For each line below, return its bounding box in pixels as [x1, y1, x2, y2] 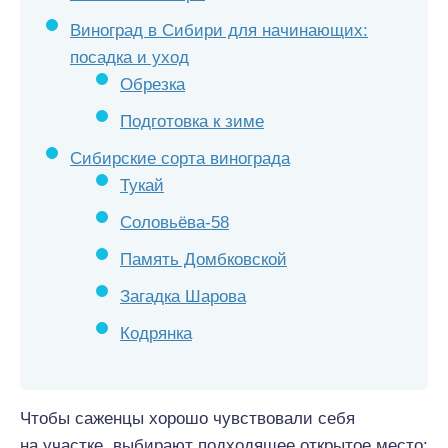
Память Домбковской [120, 250, 287, 269]
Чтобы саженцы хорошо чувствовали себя [20, 409, 355, 428]
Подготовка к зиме [120, 112, 264, 131]
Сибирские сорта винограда [70, 149, 290, 168]
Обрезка [120, 75, 185, 94]
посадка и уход [70, 48, 189, 67]
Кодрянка [120, 324, 192, 343]
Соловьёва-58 [120, 213, 229, 232]
